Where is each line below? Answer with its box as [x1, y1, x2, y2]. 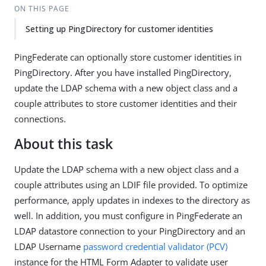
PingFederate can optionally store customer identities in [14, 51, 242, 63]
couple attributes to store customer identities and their [14, 97, 237, 109]
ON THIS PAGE [14, 4, 69, 14]
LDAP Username [14, 240, 83, 252]
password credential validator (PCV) [83, 240, 227, 252]
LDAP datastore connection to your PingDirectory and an [14, 225, 245, 237]
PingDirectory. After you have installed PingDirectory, [14, 66, 232, 78]
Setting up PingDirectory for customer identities [26, 23, 213, 34]
